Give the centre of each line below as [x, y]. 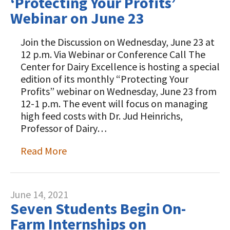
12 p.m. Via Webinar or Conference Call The [113, 54]
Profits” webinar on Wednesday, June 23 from [119, 91]
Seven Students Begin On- [98, 208]
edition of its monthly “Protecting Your [104, 79]
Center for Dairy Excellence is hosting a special [120, 66]
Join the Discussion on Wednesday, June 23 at [118, 42]
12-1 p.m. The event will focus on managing [114, 103]
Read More [44, 151]
